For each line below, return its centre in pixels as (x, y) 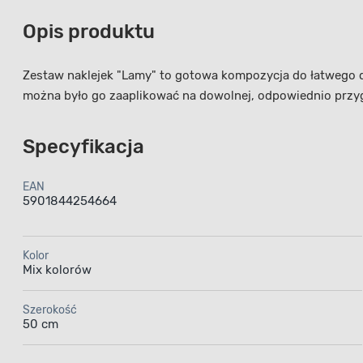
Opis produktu (89, 31)
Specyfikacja (83, 146)
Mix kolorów (57, 269)
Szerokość (50, 310)
